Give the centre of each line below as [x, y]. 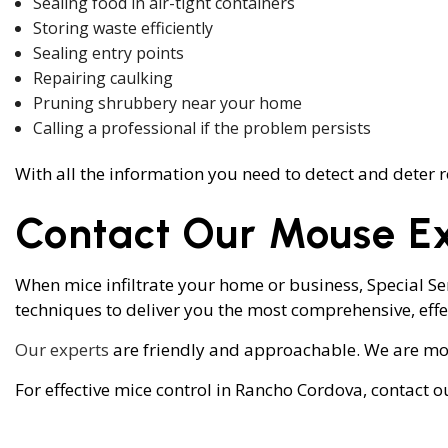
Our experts [62, 349]
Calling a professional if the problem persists [201, 127]
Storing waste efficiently [122, 27]
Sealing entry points [108, 52]
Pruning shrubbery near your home [167, 102]
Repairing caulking [102, 77]
